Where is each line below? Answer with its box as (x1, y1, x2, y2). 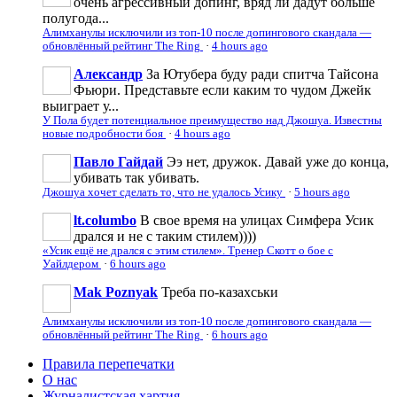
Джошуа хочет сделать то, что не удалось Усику (43, 185, 285, 198)
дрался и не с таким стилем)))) (74, 228, 256, 244)
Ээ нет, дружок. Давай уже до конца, (167, 153, 389, 169)
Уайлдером (43, 257, 101, 270)
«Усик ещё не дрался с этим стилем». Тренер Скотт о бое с (43, 244, 333, 257)
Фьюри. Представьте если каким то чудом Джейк (74, 82, 371, 97)
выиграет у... (43, 97, 119, 113)
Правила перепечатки (43, 355, 175, 371)
